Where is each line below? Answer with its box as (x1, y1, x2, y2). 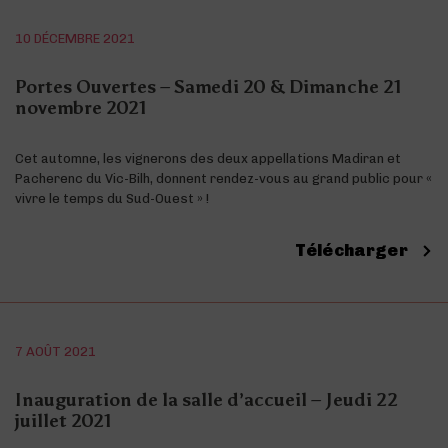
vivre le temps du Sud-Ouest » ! (15, 190, 209, 206)
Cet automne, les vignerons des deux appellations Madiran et (15, 150, 401, 166)
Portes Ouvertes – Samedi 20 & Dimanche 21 (15, 75, 402, 98)
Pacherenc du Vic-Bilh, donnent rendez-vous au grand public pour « (15, 170, 432, 186)
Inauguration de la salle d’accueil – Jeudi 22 (15, 388, 398, 411)
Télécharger (294, 239, 411, 260)
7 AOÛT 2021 (15, 343, 97, 359)
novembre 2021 (15, 96, 147, 119)
